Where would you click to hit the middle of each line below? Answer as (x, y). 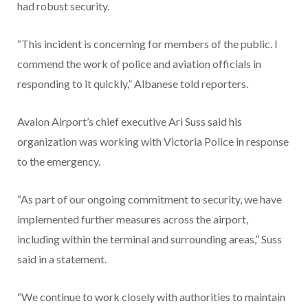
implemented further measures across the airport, (133, 219)
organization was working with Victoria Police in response (153, 141)
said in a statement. (62, 258)
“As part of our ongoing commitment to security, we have (150, 199)
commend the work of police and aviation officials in (139, 63)
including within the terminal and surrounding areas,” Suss (150, 239)
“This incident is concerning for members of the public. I (147, 43)
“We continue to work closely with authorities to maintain (151, 296)
